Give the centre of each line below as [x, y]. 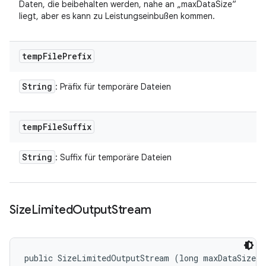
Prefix [77, 56]
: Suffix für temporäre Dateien [113, 157]
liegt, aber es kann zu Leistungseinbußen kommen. [117, 16]
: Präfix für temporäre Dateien [113, 87]
